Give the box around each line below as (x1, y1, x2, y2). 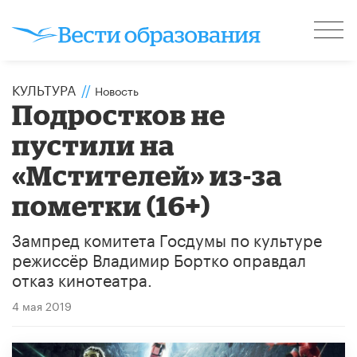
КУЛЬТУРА (12, 77, 76, 99)
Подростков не (12, 98, 226, 130)
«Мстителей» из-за (12, 159, 283, 190)
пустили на (12, 128, 175, 160)
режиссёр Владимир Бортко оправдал (12, 245, 306, 271)
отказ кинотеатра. (12, 265, 152, 291)
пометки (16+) (12, 189, 211, 221)
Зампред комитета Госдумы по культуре (12, 225, 322, 251)
